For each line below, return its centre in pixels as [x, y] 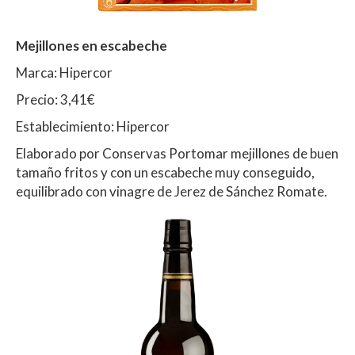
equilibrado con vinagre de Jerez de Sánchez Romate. [172, 192]
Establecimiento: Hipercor [93, 127]
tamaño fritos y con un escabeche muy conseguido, [165, 173]
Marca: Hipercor [64, 73]
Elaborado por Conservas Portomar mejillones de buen [177, 154]
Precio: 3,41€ [55, 100]
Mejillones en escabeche [93, 46]
